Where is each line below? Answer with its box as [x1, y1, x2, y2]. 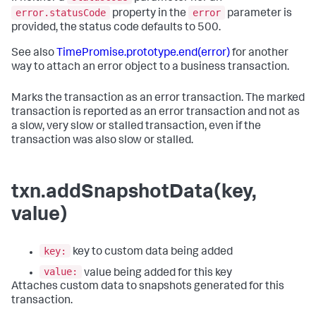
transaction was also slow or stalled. [11, 135, 193, 147]
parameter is [225, 8, 292, 20]
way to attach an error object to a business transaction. [11, 61, 289, 73]
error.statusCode [16, 6, 106, 18]
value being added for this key [82, 267, 232, 279]
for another [230, 47, 288, 59]
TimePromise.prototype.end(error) [56, 47, 230, 59]
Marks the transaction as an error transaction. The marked [11, 92, 305, 104]
